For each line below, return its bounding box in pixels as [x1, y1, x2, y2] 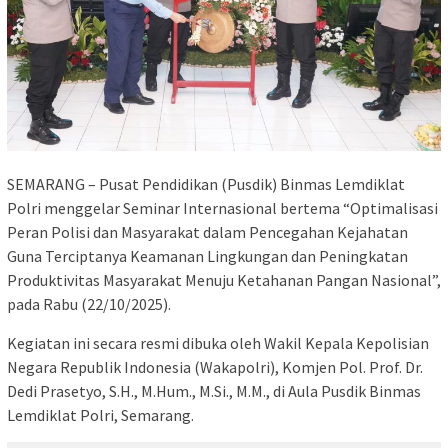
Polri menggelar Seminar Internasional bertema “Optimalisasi [7, 197, 438, 218]
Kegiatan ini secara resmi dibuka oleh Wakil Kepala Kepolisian [7, 332, 429, 353]
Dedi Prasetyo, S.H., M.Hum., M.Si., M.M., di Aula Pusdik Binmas [7, 380, 421, 401]
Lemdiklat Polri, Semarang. [7, 404, 194, 425]
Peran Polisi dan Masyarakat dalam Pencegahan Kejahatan [7, 221, 408, 242]
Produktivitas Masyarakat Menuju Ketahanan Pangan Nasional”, [7, 269, 441, 290]
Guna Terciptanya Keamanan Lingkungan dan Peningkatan [7, 245, 408, 266]
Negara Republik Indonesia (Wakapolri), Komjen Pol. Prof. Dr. [7, 356, 423, 377]
